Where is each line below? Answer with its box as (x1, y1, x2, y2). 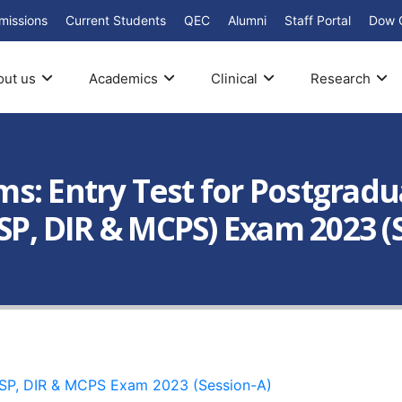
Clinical (210, 69, 258, 87)
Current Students (66, 13, 166, 28)
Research (310, 69, 371, 87)
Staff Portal (284, 13, 351, 28)
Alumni (228, 13, 267, 28)
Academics (88, 69, 158, 87)
